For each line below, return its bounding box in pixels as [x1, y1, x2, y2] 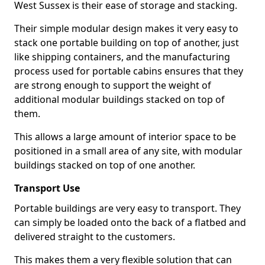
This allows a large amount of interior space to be [14, 130, 236, 143]
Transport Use [14, 182, 80, 195]
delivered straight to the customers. [14, 230, 177, 243]
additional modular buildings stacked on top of [14, 93, 225, 106]
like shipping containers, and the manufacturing [14, 50, 230, 63]
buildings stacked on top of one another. [14, 159, 195, 172]
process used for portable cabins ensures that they [14, 64, 243, 77]
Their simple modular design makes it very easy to [14, 22, 238, 35]
